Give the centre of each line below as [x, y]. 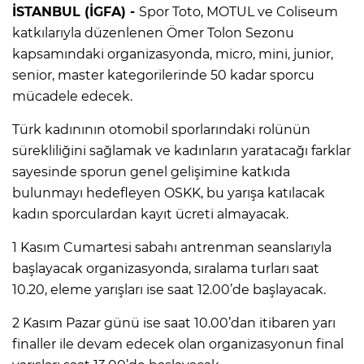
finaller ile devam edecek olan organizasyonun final [178, 344]
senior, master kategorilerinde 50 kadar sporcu [163, 75]
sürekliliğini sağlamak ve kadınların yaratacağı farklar [182, 150]
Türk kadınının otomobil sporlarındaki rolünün [161, 129]
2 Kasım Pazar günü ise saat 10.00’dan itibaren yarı [174, 323]
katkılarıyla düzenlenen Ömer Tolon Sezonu [153, 32]
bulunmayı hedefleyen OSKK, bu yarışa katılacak [169, 193]
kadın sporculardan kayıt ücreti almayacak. [150, 214]
